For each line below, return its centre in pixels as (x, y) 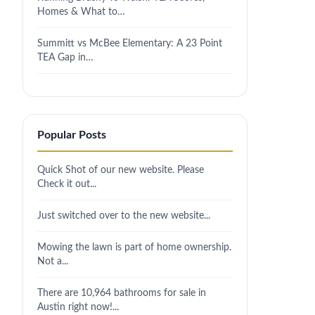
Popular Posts (72, 135)
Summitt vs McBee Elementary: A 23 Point (130, 43)
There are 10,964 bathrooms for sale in (122, 293)
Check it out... (67, 184)
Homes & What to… (81, 12)
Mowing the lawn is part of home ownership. (134, 247)
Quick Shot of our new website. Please (121, 170)
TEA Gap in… (65, 57)
